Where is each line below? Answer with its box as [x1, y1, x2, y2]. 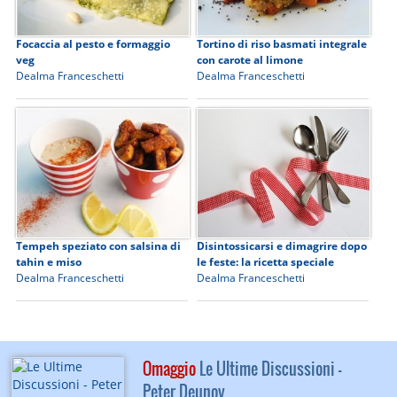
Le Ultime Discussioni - [195, 357, 341, 381]
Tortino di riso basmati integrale [197, 36, 368, 52]
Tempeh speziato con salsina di [16, 238, 182, 254]
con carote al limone [197, 52, 304, 68]
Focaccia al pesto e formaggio [16, 36, 171, 52]
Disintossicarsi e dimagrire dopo [197, 238, 368, 254]
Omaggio [142, 357, 196, 381]
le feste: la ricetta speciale [197, 254, 335, 270]
